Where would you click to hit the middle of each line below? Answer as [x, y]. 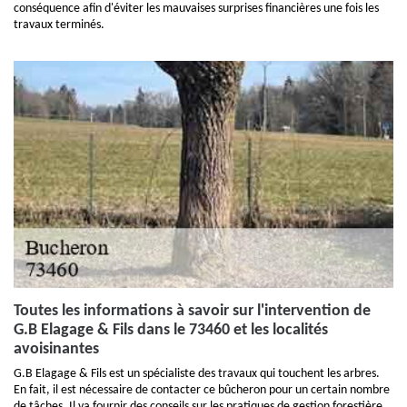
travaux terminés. [59, 25]
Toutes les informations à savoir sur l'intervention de [192, 312]
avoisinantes [56, 350]
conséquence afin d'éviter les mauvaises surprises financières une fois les [196, 9]
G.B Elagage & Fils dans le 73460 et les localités [171, 331]
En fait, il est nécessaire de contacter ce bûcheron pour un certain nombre [202, 391]
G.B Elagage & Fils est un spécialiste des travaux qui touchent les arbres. [197, 374]
